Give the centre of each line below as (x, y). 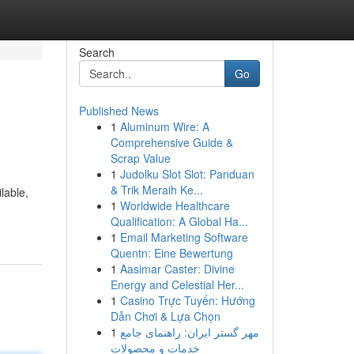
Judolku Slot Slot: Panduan (187, 174)
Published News (119, 111)
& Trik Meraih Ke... (156, 190)
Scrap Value (140, 158)
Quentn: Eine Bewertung (171, 253)
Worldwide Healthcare (175, 205)
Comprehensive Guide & (171, 142)
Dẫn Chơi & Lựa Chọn (165, 316)
